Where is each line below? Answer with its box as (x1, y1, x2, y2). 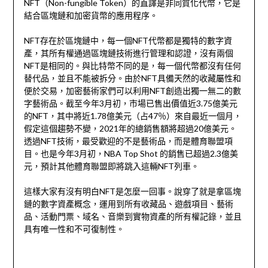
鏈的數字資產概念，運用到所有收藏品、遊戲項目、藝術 (23, 199, 233, 209)
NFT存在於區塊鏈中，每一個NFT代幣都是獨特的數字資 (23, 35, 232, 46)
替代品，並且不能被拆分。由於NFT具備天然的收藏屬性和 (23, 73, 241, 84)
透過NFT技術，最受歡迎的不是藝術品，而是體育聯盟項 (23, 136, 233, 147)
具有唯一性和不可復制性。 (23, 224, 124, 234)
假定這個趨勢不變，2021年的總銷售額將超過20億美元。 (23, 123, 237, 134)
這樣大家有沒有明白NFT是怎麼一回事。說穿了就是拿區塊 (23, 186, 241, 197)
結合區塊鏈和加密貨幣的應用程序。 (23, 10, 158, 21)
